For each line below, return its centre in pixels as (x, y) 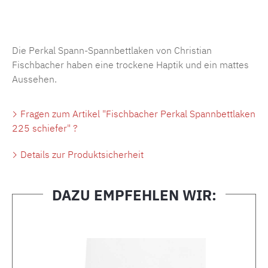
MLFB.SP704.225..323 (140, 11)
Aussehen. (34, 79)
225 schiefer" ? (45, 128)
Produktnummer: (51, 11)
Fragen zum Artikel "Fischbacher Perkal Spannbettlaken (137, 114)
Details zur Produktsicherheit (81, 155)
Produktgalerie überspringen (97, 216)
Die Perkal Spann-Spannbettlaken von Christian (112, 51)
